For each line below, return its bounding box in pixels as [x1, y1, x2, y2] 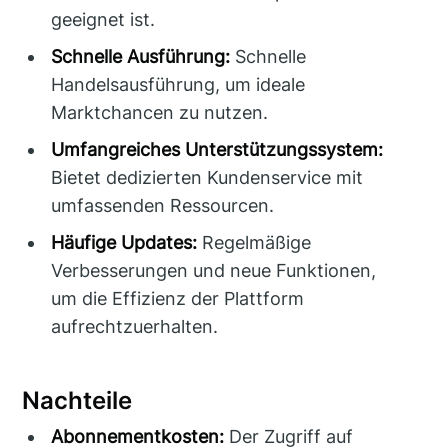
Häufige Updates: [51, 232, 198, 254]
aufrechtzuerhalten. [51, 316, 219, 338]
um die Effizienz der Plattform [51, 288, 305, 310]
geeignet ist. [51, 9, 156, 31]
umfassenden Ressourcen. [51, 195, 275, 217]
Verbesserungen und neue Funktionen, [51, 260, 377, 282]
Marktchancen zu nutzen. [51, 102, 269, 124]
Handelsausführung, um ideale [51, 74, 306, 96]
